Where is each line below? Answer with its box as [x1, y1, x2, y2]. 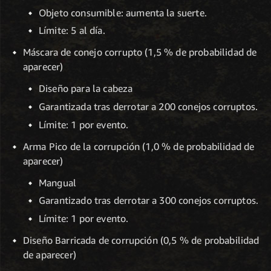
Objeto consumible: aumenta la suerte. [39, 6, 207, 19]
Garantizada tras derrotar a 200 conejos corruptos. [39, 100, 258, 113]
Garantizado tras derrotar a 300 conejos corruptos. [39, 194, 258, 207]
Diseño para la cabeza [39, 82, 133, 95]
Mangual [39, 176, 77, 189]
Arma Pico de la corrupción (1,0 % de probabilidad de [23, 140, 255, 152]
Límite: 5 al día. [39, 24, 105, 37]
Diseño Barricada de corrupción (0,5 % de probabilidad [23, 233, 260, 246]
